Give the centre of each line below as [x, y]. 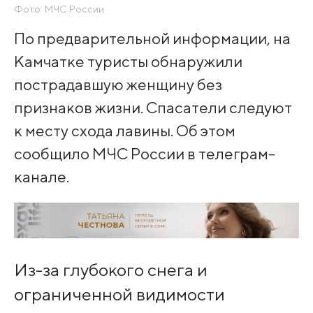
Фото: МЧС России [59, 9]
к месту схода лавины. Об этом [124, 130]
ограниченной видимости [119, 294]
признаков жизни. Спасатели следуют [153, 107]
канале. [41, 176]
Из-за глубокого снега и [110, 270]
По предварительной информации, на [152, 38]
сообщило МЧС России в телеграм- [144, 153]
